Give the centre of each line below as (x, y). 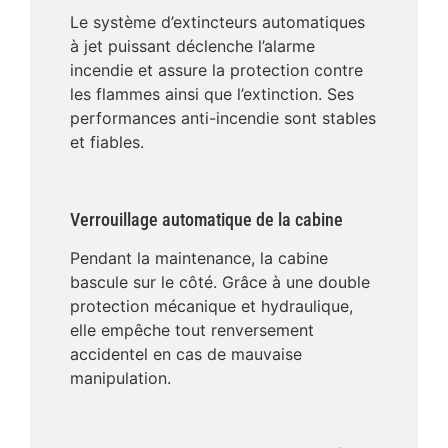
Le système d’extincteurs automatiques (217, 21)
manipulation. (120, 377)
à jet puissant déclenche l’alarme (192, 45)
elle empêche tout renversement (192, 329)
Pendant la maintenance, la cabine (199, 257)
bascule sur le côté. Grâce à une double (220, 281)
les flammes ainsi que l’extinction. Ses (212, 93)
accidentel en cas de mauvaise (186, 353)
